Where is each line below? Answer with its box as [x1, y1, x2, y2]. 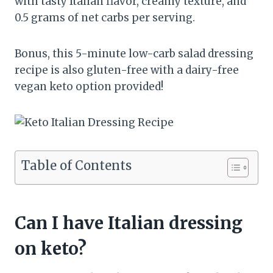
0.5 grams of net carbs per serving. [15, 11, 195, 24]
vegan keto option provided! [15, 80, 163, 93]
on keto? [15, 238, 87, 260]
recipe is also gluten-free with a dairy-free [15, 63, 239, 77]
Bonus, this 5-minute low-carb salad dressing [15, 47, 253, 60]
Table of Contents [21, 158, 132, 174]
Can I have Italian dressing [15, 212, 243, 234]
